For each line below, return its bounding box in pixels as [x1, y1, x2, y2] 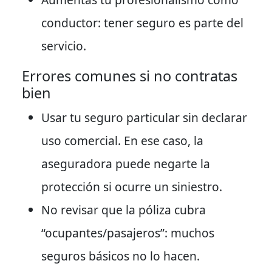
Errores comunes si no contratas [22, 66, 237, 86]
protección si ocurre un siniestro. [41, 178, 222, 195]
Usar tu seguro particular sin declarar [41, 109, 247, 126]
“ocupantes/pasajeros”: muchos [41, 224, 214, 241]
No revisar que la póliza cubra [41, 201, 206, 218]
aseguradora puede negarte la [41, 155, 210, 172]
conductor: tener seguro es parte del [41, 14, 243, 31]
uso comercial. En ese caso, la [41, 132, 203, 149]
